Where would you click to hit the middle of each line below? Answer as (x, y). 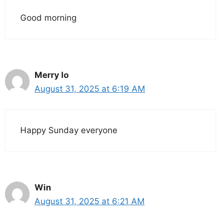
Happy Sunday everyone (69, 130)
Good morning (48, 18)
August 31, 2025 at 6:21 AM (90, 201)
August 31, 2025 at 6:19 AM (90, 89)
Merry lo (52, 75)
